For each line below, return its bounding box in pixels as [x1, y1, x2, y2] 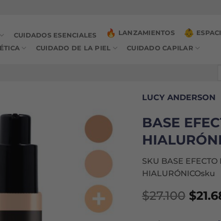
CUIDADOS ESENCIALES [13, 31, 97, 39]
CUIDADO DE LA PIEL [36, 44, 111, 52]
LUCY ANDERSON [142, 93, 216, 102]
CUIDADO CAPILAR [127, 44, 193, 52]
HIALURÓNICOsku [142, 169, 215, 179]
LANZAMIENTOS [118, 29, 175, 37]
